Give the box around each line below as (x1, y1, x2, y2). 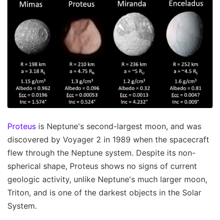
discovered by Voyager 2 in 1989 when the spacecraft (7, 134, 209, 144)
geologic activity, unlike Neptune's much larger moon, (7, 174, 207, 184)
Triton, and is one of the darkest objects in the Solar (7, 187, 201, 197)
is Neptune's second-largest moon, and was (36, 121, 201, 131)
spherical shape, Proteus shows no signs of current (7, 161, 197, 171)
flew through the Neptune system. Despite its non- (7, 147, 195, 158)
